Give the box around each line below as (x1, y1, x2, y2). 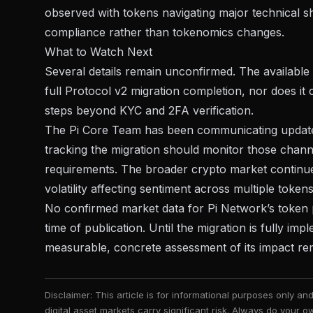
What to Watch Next (45, 45, 152, 59)
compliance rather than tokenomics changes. (45, 25, 284, 40)
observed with (45, 6, 123, 20)
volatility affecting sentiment (45, 182, 191, 196)
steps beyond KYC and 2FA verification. (45, 103, 254, 118)
